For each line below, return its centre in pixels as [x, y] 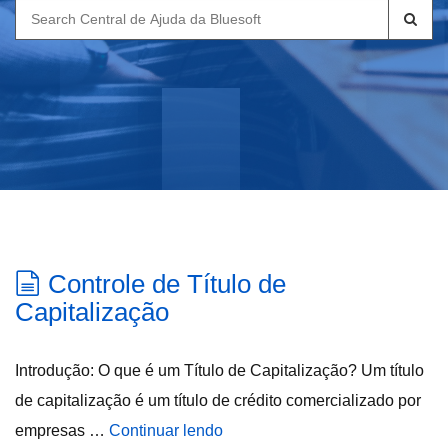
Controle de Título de [167, 284]
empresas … [62, 430]
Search [41, 11]
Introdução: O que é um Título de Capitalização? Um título [219, 370]
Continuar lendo [166, 430]
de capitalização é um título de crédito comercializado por [218, 400]
